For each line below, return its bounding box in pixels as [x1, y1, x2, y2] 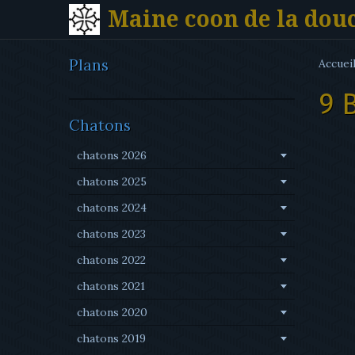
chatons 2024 [77, 200, 147, 215]
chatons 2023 [77, 227, 146, 241]
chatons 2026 [77, 148, 147, 162]
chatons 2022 [77, 253, 146, 267]
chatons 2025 [77, 174, 147, 189]
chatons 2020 [77, 305, 147, 319]
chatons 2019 [77, 331, 146, 345]
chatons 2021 [77, 279, 145, 293]
